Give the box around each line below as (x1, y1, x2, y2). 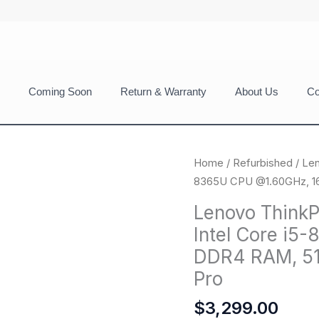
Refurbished (233, 157, 293, 169)
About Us (235, 85, 278, 98)
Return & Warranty (120, 85, 206, 98)
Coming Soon (28, 85, 92, 98)
